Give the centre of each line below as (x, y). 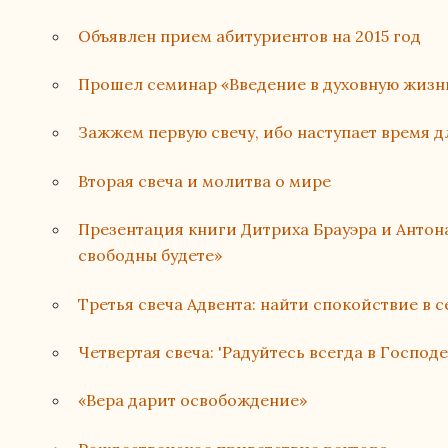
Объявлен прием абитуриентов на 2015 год (250, 35)
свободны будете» (150, 255)
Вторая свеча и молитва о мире (205, 180)
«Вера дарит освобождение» (193, 400)
